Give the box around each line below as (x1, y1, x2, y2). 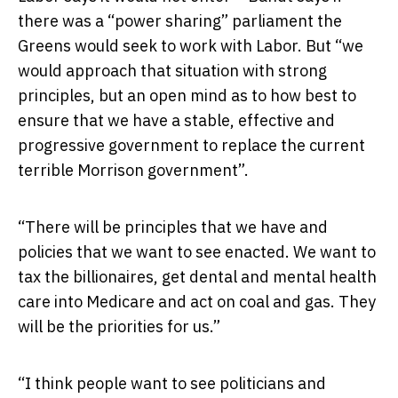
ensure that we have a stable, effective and (18, 110, 335, 131)
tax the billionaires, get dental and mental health (18, 267, 377, 288)
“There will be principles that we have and (18, 217, 328, 238)
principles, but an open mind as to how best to (18, 85, 356, 107)
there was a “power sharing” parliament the (18, 11, 342, 32)
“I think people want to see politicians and (18, 373, 326, 394)
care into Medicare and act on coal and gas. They (18, 291, 376, 313)
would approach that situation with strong (18, 60, 327, 82)
